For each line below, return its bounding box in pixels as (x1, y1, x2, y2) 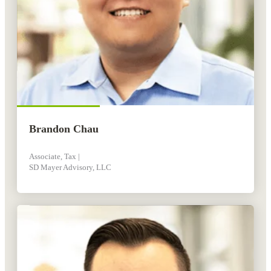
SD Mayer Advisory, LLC (29, 162, 111, 172)
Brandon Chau (29, 122, 99, 135)
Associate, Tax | (29, 151, 80, 161)
